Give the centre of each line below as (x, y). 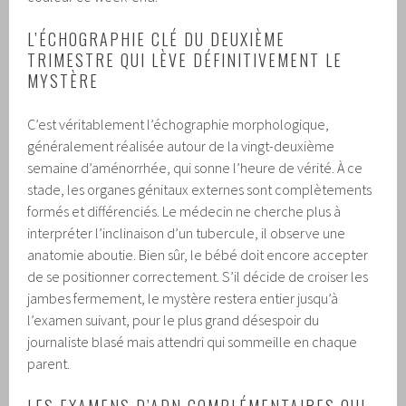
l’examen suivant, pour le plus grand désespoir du (174, 319)
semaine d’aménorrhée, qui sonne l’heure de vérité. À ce (195, 167)
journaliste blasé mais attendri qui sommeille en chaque (193, 341)
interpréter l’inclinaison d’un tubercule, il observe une (187, 232)
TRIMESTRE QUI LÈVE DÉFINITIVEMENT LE (185, 59)
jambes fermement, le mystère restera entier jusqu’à (183, 298)
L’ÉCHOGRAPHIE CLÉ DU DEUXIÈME (157, 39)
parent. (49, 363)
